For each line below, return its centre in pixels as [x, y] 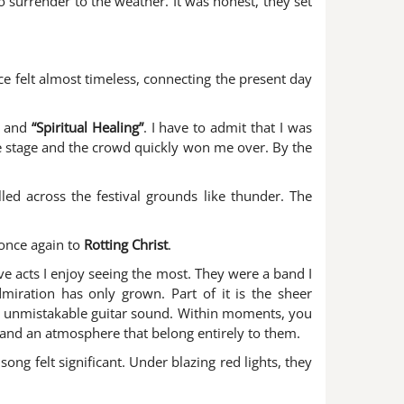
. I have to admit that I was [228, 128]
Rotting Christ [126, 245]
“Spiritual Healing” [87, 128]
